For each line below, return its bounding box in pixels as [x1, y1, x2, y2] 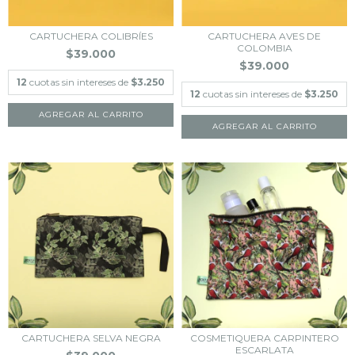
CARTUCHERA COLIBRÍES [29, 30, 153, 42]
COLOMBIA [236, 42, 292, 54]
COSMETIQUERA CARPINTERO [189, 332, 339, 344]
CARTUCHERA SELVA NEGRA [21, 332, 161, 344]
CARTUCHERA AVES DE [208, 30, 321, 42]
